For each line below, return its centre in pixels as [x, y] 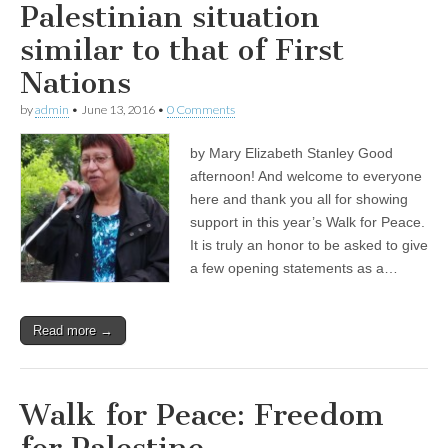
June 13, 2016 [118, 110]
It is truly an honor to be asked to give [309, 245]
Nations [75, 83]
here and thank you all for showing [299, 199]
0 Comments [201, 110]
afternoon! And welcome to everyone [306, 176]
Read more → [73, 331]
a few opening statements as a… [294, 268]
